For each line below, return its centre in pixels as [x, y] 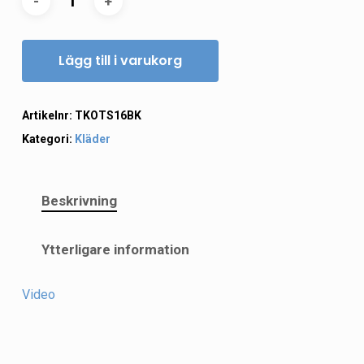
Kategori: [48, 139]
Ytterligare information [115, 250]
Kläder [92, 139]
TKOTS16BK [108, 116]
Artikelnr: [48, 116]
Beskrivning [79, 201]
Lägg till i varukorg [120, 61]
